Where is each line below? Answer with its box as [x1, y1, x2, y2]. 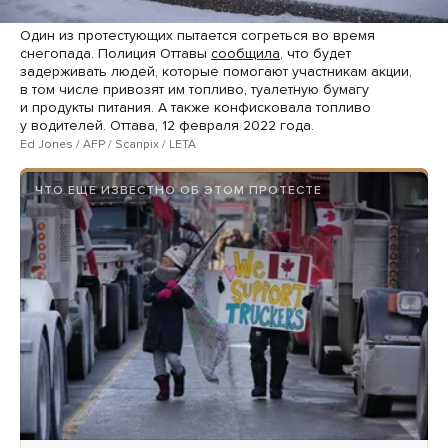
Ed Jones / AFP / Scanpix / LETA [20, 136, 196, 151]
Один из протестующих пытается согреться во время [20, 26, 375, 44]
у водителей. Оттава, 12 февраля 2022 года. [20, 116, 314, 134]
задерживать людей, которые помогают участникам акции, [20, 62, 412, 80]
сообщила [211, 44, 280, 62]
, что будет [280, 44, 351, 62]
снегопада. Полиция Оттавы [20, 44, 211, 62]
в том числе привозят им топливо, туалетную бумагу [20, 80, 369, 98]
